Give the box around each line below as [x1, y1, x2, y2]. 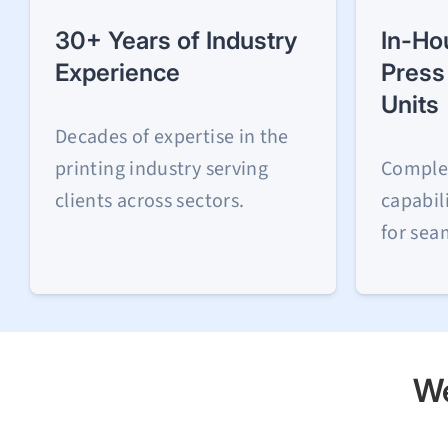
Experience [55, 57, 180, 87]
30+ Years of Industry [55, 25, 297, 55]
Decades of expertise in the [55, 123, 289, 152]
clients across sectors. [55, 187, 245, 216]
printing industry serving [55, 155, 269, 184]
